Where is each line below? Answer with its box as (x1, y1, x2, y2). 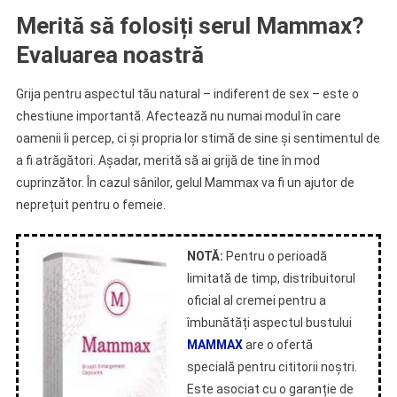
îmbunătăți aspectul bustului (186, 315, 352, 330)
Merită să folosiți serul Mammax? (15, 12, 364, 39)
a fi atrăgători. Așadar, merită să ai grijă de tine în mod (15, 153, 320, 167)
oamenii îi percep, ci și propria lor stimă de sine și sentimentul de (15, 131, 380, 145)
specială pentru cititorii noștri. (186, 360, 357, 374)
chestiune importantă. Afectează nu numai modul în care (15, 109, 341, 123)
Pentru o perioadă (222, 249, 327, 263)
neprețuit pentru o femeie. (15, 198, 166, 212)
